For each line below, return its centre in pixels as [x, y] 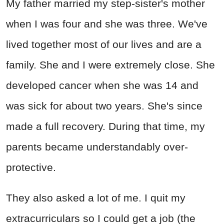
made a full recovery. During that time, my [105, 126]
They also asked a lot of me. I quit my [96, 197]
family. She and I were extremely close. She [110, 64]
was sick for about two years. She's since [104, 105]
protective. [31, 167]
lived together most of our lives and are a [104, 44]
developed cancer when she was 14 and [102, 85]
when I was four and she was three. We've [107, 23]
